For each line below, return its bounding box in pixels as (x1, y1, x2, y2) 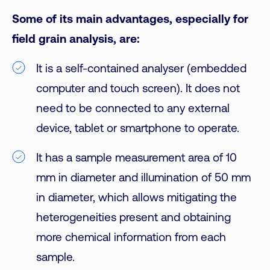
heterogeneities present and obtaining (36, 212, 231, 224)
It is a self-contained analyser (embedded (36, 63, 246, 75)
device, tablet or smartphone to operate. (36, 123, 239, 135)
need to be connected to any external (36, 103, 230, 115)
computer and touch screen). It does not (36, 83, 240, 95)
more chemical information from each (36, 232, 226, 244)
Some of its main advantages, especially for (12, 14, 248, 26)
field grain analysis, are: (12, 34, 140, 46)
